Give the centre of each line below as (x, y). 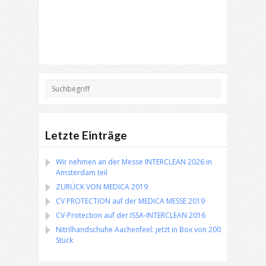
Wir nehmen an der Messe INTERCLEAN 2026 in (134, 162)
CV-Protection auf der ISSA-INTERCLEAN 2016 (131, 216)
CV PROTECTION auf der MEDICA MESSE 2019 (130, 201)
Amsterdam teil (82, 173)
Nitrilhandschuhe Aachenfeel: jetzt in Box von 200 (138, 230)
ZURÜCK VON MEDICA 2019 (102, 187)
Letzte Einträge (86, 135)
